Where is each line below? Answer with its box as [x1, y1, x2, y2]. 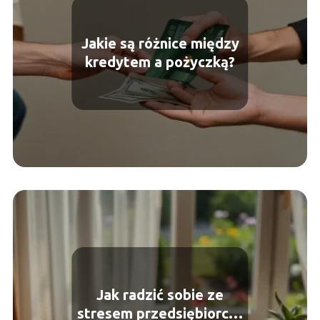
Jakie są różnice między [81, 35, 239, 52]
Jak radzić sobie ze [96, 286, 224, 304]
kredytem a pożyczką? [85, 54, 235, 71]
